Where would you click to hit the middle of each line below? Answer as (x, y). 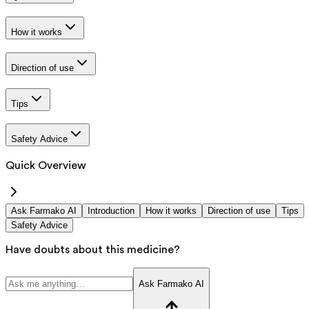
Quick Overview (46, 165)
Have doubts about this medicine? (93, 249)
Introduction (111, 210)
